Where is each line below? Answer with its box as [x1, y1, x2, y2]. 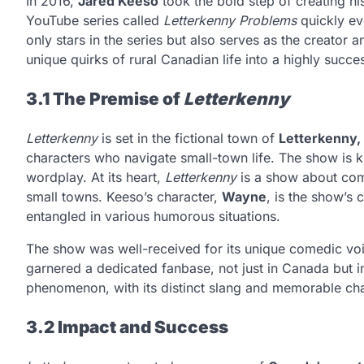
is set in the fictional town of [97, 129, 279, 146]
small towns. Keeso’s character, [26, 188, 222, 205]
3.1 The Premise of [26, 89, 184, 110]
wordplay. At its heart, [26, 168, 165, 185]
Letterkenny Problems [163, 12, 297, 29]
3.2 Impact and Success [26, 316, 228, 337]
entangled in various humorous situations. [26, 207, 280, 224]
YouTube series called [26, 12, 163, 29]
